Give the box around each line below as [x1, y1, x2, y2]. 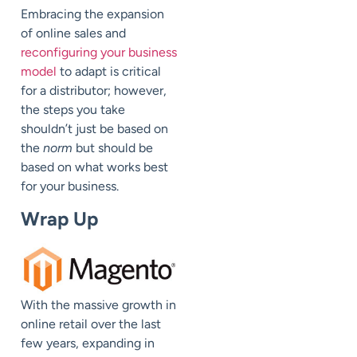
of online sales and [21, 25, 126, 41]
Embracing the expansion [21, 6, 164, 22]
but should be [73, 140, 153, 156]
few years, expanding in [21, 335, 155, 351]
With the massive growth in [21, 296, 176, 312]
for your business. [21, 178, 122, 194]
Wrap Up [21, 206, 103, 230]
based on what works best [21, 159, 168, 175]
